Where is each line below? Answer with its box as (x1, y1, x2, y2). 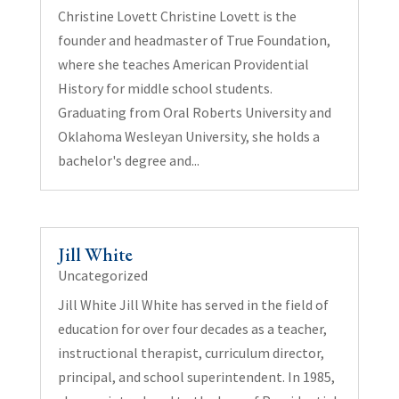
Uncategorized (57, 266, 148, 285)
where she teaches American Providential (57, 54, 309, 73)
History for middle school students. (57, 78, 273, 97)
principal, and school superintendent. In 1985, (57, 368, 335, 387)
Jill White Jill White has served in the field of (57, 296, 329, 314)
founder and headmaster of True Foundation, (57, 30, 330, 49)
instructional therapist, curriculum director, (57, 344, 324, 362)
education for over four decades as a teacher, (57, 320, 327, 338)
